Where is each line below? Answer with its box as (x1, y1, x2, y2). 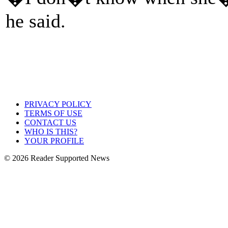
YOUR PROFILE (24, 136, 84, 145)
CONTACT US (24, 118, 76, 127)
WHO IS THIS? (24, 127, 77, 136)
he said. (6, 10, 66, 32)
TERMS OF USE (24, 109, 82, 118)
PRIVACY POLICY (24, 100, 92, 108)
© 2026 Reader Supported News (4, 154, 109, 162)
